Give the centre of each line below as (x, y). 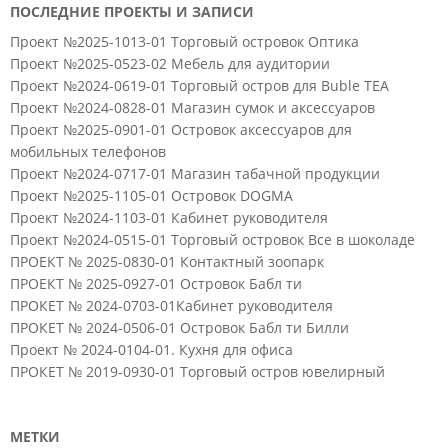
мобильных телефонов (88, 151)
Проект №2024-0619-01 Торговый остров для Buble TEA (199, 85)
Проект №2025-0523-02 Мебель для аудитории (170, 63)
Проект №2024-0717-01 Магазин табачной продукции (195, 173)
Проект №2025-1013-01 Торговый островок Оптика (184, 41)
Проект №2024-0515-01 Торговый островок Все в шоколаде (212, 239)
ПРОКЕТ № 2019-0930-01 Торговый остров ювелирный (197, 371)
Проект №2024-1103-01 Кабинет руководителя (169, 217)
